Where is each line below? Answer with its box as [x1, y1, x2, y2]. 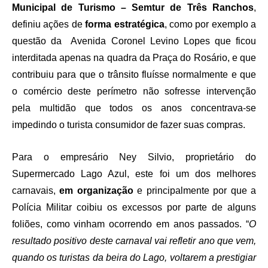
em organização [59, 185, 133, 196]
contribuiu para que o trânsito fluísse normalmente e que [12, 69, 256, 80]
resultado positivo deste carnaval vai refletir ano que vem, [12, 236, 256, 246]
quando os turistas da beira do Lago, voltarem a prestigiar [12, 252, 256, 263]
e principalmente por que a [133, 185, 257, 196]
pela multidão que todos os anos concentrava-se [12, 103, 256, 114]
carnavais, [12, 185, 60, 196]
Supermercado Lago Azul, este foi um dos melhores [12, 169, 256, 179]
